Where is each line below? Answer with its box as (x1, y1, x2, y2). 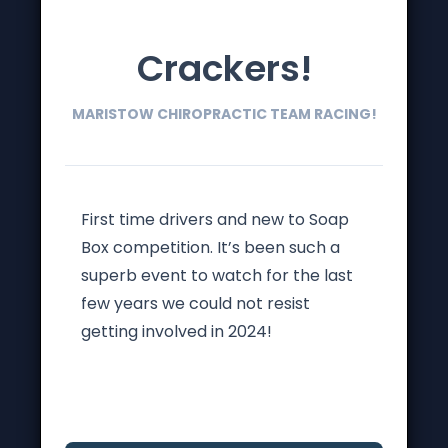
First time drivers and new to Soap (81, 208, 349, 231)
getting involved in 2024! (81, 320, 272, 343)
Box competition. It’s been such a (81, 236, 340, 259)
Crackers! (136, 43, 312, 94)
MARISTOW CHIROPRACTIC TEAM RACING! (71, 104, 377, 124)
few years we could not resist (81, 292, 310, 315)
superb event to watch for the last (81, 264, 353, 287)
